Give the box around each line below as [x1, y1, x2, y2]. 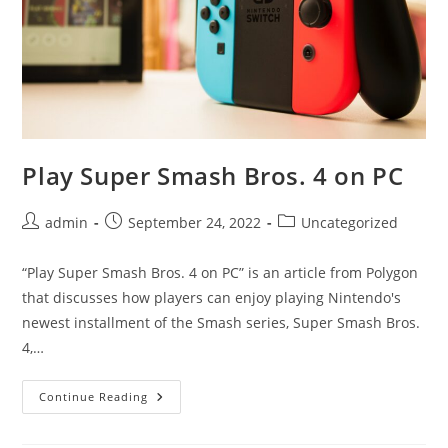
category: [277, 232, 339, 252]
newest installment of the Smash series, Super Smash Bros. [22, 312, 421, 332]
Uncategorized [301, 212, 399, 232]
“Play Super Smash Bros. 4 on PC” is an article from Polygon [22, 262, 419, 282]
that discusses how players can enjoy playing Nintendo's [22, 287, 402, 307]
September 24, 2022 [128, 212, 262, 232]
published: [104, 232, 177, 252]
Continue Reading [39, 388, 149, 404]
